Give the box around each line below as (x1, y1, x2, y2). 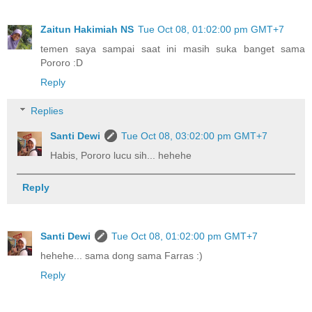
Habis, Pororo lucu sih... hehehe (50, 150, 192, 162)
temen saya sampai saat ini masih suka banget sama (40, 42, 305, 54)
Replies (31, 105, 64, 117)
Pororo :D (40, 56, 83, 68)
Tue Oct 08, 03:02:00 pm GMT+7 (121, 130, 268, 142)
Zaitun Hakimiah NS (40, 23, 134, 35)
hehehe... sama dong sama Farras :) (40, 249, 203, 261)
